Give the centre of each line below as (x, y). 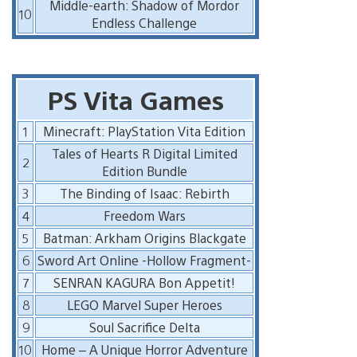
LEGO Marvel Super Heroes (144, 304)
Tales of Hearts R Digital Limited (144, 153)
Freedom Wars (144, 215)
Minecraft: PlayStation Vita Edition (144, 131)
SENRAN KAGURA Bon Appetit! (144, 282)
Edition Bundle (144, 171)
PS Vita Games (135, 99)
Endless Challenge (144, 22)
